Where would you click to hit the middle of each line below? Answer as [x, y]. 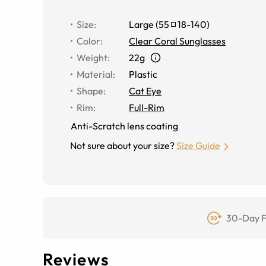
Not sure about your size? [122, 145]
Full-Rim [147, 107]
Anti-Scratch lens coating [124, 126]
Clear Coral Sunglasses [177, 41]
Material [95, 74]
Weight [92, 57]
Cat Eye [145, 91]
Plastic [143, 74]
